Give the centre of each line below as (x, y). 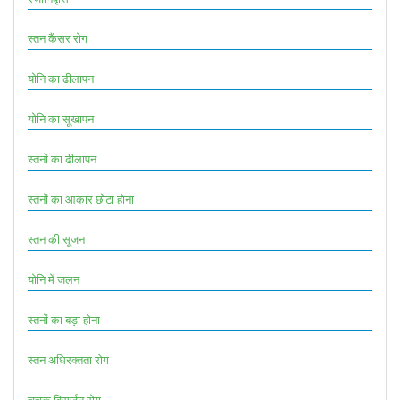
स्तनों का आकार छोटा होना (81, 199)
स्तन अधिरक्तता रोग (68, 359)
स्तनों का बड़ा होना (64, 319)
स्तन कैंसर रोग (58, 38)
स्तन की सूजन (56, 239)
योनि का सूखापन (61, 118)
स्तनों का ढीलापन (62, 158)
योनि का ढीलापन (61, 78)
